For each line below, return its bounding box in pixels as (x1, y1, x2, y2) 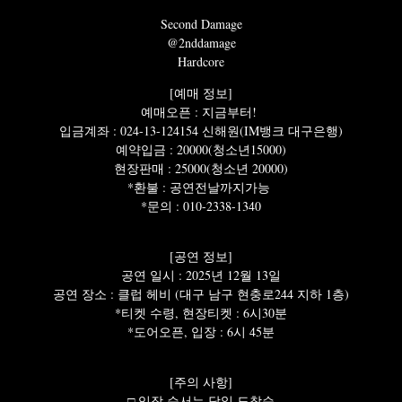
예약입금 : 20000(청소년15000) (116, 141, 286, 158)
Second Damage (160, 15, 242, 32)
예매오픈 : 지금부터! (141, 103, 261, 120)
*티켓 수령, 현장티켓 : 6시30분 (115, 304, 287, 321)
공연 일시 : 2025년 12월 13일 (121, 267, 281, 284)
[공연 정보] (170, 248, 232, 265)
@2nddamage (166, 34, 236, 51)
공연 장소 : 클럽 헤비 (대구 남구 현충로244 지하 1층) (53, 285, 349, 302)
